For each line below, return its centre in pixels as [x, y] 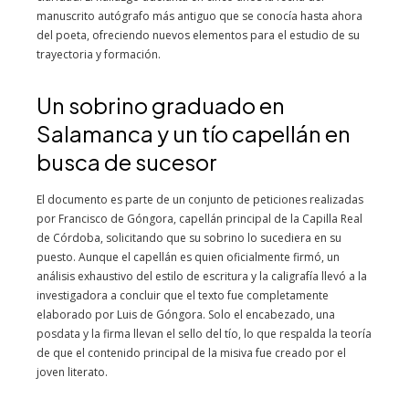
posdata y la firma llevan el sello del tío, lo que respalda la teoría [204, 334]
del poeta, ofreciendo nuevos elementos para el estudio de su [198, 35]
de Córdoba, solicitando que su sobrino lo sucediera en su [189, 238]
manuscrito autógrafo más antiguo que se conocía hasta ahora [199, 16]
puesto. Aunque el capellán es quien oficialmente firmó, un [188, 257]
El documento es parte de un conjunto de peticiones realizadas [200, 199]
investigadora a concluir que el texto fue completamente [183, 295]
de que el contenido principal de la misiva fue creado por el [191, 353]
